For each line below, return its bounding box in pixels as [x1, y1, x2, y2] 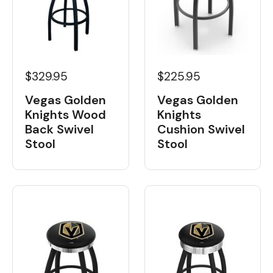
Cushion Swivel [157, 121, 245, 137]
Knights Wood [25, 106, 106, 122]
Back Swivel [25, 121, 94, 137]
